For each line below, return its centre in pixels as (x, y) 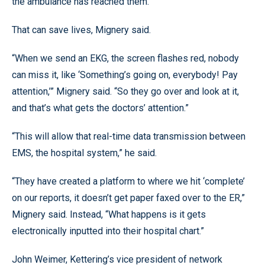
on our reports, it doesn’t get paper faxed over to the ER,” (128, 198)
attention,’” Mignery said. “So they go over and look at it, (125, 91)
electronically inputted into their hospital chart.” (108, 231)
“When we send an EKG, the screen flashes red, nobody (125, 58)
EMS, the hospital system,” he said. (84, 153)
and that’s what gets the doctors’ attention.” (100, 108)
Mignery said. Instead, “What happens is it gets (109, 214)
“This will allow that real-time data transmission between (129, 136)
